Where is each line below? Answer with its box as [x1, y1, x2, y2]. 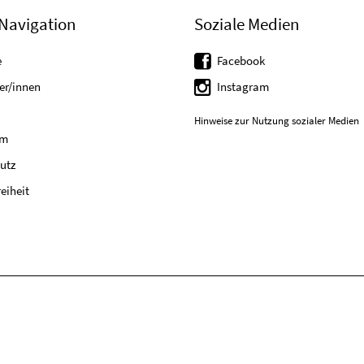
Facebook [217, 53, 265, 68]
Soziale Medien [194, 13, 299, 35]
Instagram [217, 79, 269, 94]
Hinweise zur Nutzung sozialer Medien [194, 114, 359, 128]
